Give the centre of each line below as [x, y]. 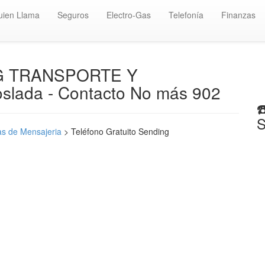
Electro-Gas [129, 15]
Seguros [73, 15]
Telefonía [186, 15]
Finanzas [238, 15]
